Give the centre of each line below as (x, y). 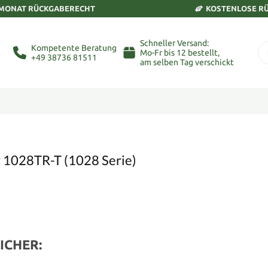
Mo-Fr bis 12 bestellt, (180, 53)
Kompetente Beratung (74, 48)
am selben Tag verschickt (187, 62)
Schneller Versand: (174, 43)
